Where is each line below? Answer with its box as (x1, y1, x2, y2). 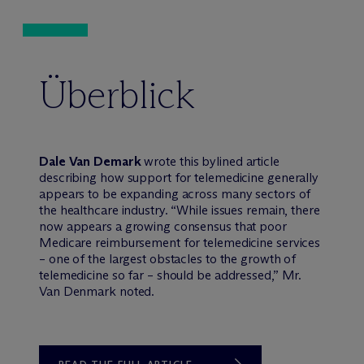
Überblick (39, 70, 195, 119)
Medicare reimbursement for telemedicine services (39, 234, 321, 250)
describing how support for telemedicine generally (39, 169, 319, 185)
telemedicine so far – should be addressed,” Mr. (39, 266, 302, 283)
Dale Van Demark (39, 153, 145, 169)
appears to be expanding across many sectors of (39, 185, 311, 201)
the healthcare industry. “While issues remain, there (39, 201, 320, 218)
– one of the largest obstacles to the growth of (39, 250, 297, 266)
